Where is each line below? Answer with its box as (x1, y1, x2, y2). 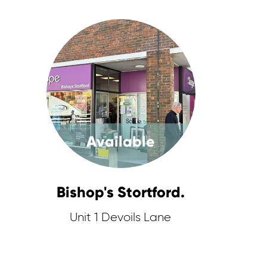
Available (86, 132, 156, 151)
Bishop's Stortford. (57, 183, 185, 201)
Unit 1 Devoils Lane (70, 212, 172, 223)
